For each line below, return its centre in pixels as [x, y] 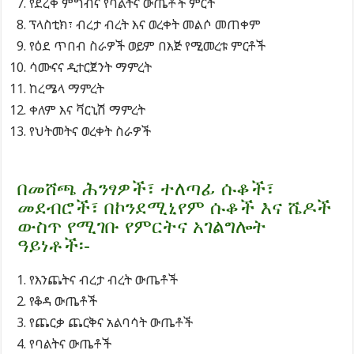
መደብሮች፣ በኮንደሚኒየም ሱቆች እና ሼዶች [175, 207]
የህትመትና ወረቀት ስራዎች [90, 131]
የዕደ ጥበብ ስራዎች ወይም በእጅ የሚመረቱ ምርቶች [148, 45]
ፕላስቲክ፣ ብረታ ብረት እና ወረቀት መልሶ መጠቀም [145, 24]
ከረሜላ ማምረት [67, 88]
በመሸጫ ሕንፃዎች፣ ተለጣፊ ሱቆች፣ [146, 188]
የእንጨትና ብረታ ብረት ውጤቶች [104, 279]
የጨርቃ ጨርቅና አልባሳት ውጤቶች [111, 322]
